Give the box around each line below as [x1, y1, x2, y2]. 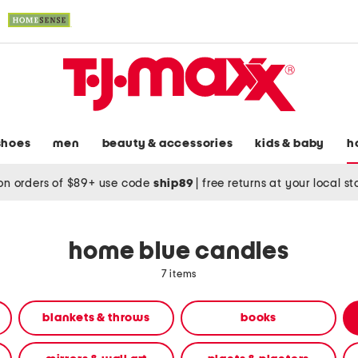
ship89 [153, 177, 197, 189]
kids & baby [255, 137, 325, 150]
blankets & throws [42, 312, 150, 324]
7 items [161, 269, 197, 280]
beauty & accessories [101, 137, 233, 150]
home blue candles [69, 240, 289, 265]
